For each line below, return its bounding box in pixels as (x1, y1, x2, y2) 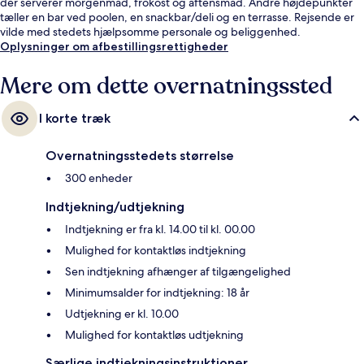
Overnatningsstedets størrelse (45, 148, 234, 164)
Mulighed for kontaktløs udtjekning (65, 327, 244, 343)
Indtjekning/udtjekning (45, 199, 184, 215)
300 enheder (65, 171, 132, 186)
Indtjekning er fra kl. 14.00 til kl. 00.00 (65, 222, 255, 237)
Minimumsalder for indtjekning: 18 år (65, 285, 249, 301)
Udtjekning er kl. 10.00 (65, 306, 179, 322)
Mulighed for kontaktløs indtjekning (65, 243, 246, 258)
